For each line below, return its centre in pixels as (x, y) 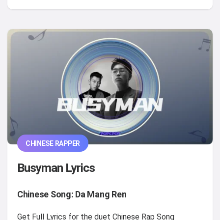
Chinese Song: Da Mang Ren (72, 194)
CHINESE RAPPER (53, 143)
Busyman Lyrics (56, 168)
